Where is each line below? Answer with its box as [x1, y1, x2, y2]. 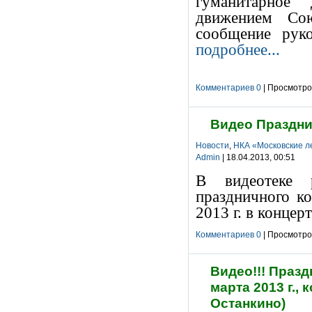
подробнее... [196, 40, 280, 58]
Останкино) [210, 296, 286, 311]
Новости [196, 141, 229, 150]
